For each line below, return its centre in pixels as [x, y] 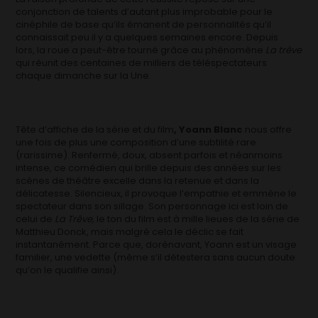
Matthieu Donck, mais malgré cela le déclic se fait [130, 231]
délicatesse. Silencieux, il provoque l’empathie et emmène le [157, 193]
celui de [34, 219]
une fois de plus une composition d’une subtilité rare [136, 142]
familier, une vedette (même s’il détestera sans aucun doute [156, 257]
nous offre [268, 129]
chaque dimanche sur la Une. [84, 75]
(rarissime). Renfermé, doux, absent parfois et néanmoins [149, 155]
